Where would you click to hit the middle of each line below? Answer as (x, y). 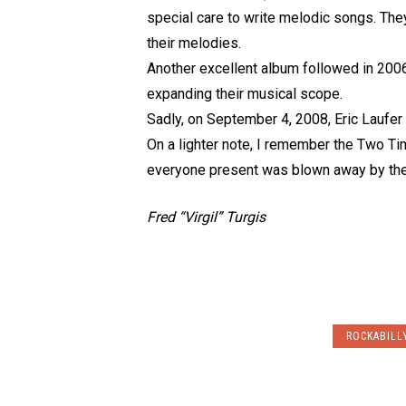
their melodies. (194, 43)
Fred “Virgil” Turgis (206, 217)
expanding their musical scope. (245, 94)
